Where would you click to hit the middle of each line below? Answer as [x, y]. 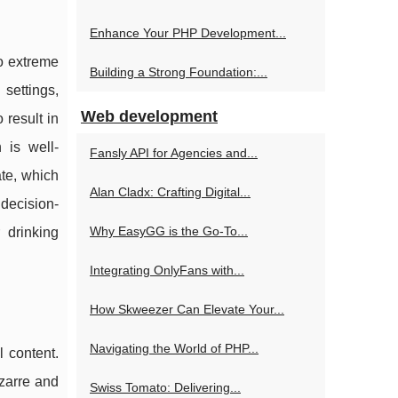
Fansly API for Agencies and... [174, 153]
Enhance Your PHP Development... [188, 33]
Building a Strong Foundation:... [179, 72]
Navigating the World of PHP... [174, 348]
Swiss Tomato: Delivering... [165, 387]
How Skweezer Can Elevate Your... [187, 309]
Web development [149, 116]
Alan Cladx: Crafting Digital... [170, 192]
